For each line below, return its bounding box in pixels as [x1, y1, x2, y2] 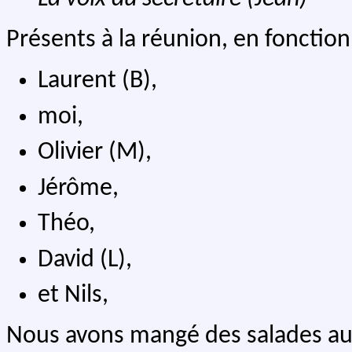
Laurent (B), [38, 68, 157, 94]
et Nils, [38, 283, 108, 309]
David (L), [38, 247, 132, 273]
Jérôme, [38, 175, 119, 201]
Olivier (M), [38, 140, 152, 166]
